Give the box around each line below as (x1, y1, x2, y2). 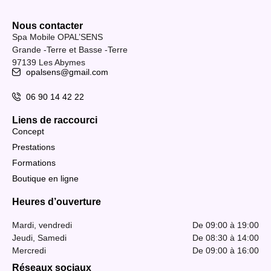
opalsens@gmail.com (25, 67, 108, 77)
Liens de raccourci (12, 114, 97, 125)
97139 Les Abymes (12, 57, 85, 68)
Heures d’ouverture (12, 196, 101, 207)
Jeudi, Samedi (12, 232, 67, 243)
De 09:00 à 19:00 (192, 220, 259, 230)
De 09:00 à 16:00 (192, 245, 259, 255)
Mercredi (12, 245, 46, 255)
